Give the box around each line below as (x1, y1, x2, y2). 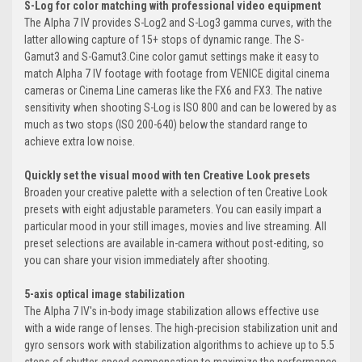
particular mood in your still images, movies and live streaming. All (24, 220, 326, 234)
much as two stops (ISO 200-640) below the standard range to (24, 118, 308, 132)
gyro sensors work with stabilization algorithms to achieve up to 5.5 (24, 339, 335, 352)
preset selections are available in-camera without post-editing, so (24, 237, 324, 250)
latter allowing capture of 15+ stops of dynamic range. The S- (24, 33, 304, 47)
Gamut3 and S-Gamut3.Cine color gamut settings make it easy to (24, 50, 319, 64)
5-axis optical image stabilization (24, 288, 185, 301)
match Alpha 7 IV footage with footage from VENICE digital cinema (24, 67, 330, 81)
